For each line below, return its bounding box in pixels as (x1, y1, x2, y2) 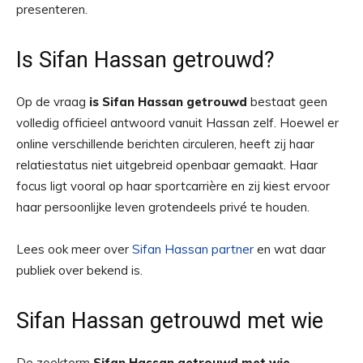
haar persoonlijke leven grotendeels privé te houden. (16, 199, 310, 215)
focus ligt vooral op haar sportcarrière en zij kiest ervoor (16, 178, 330, 194)
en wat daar (254, 241, 326, 257)
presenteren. (16, 2, 88, 17)
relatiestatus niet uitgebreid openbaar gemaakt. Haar (16, 157, 318, 173)
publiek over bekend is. (16, 263, 143, 278)
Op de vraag (16, 94, 89, 109)
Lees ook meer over (16, 241, 132, 257)
